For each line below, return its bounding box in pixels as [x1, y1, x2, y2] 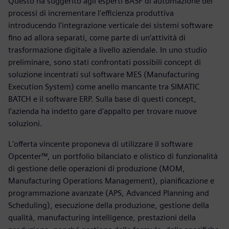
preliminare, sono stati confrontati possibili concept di [8, 57, 201, 67]
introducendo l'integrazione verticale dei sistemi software [8, 20, 213, 31]
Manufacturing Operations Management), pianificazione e [8, 176, 214, 186]
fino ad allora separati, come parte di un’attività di [8, 33, 186, 43]
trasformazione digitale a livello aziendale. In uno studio [8, 45, 207, 55]
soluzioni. [8, 119, 42, 129]
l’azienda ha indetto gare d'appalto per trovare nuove [8, 106, 197, 117]
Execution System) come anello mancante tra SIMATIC [8, 82, 199, 92]
